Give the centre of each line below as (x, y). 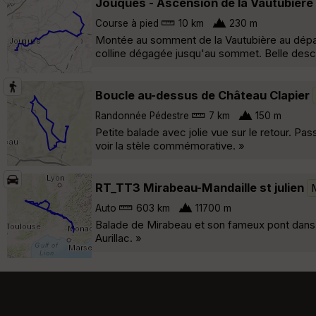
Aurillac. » (119, 238)
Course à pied (127, 23)
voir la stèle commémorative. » (170, 145)
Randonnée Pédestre (142, 115)
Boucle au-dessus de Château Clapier (202, 95)
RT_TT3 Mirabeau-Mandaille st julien (200, 187)
